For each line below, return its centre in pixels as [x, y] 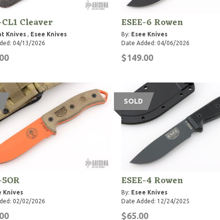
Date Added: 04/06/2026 [155, 43]
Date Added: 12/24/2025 [155, 201]
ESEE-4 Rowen [152, 180]
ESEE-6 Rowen [152, 22]
